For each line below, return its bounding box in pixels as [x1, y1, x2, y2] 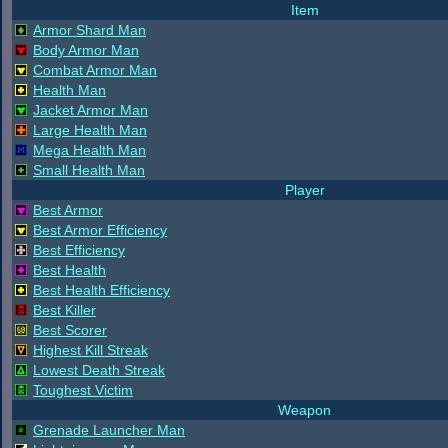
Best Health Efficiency [33, 282, 170, 298]
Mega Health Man [33, 142, 146, 158]
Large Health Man [33, 122, 147, 138]
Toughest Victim [33, 382, 133, 398]
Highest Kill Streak [33, 342, 148, 358]
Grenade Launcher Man [33, 422, 185, 438]
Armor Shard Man [33, 22, 146, 38]
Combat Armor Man [33, 62, 157, 78]
